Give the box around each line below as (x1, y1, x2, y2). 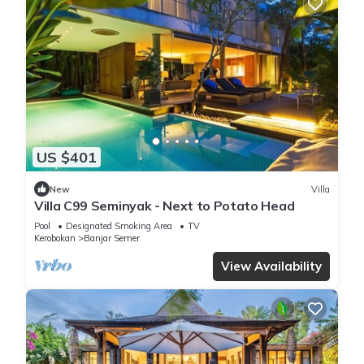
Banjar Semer (84, 232, 140, 245)
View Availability (221, 258, 322, 275)
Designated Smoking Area (66, 220, 172, 232)
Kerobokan (34, 232, 76, 245)
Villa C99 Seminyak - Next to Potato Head (34, 197, 295, 214)
